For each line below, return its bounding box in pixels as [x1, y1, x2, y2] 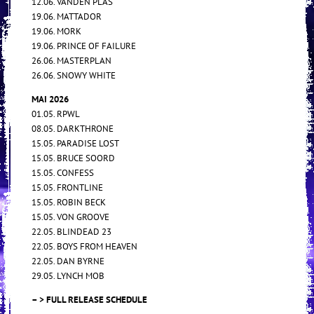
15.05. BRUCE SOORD [32, 151, 115, 164]
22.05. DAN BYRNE [32, 254, 104, 267]
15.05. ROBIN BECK [32, 196, 106, 208]
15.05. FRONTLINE [32, 181, 103, 193]
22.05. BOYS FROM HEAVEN [32, 240, 137, 252]
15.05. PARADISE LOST [32, 137, 119, 149]
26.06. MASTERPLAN [32, 54, 111, 67]
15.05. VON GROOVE [32, 210, 109, 223]
